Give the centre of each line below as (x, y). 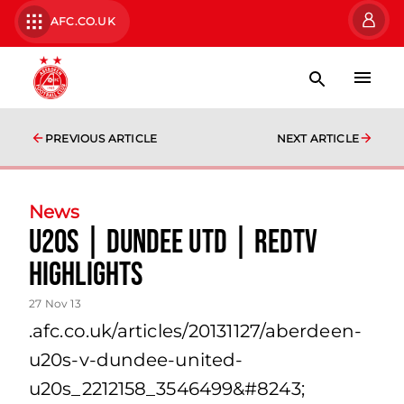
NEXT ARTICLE (317, 138)
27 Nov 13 (55, 303)
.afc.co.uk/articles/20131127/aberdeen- (195, 331)
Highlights (86, 275)
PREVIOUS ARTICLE (101, 138)
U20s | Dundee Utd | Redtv (174, 243)
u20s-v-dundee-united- (136, 360)
